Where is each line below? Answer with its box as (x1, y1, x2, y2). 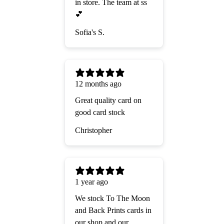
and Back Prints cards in (75, 206, 151, 215)
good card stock (75, 108, 125, 117)
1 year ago (75, 177, 108, 186)
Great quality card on (75, 96, 141, 105)
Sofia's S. (75, 28, 104, 37)
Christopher (75, 126, 112, 135)
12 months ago (75, 79, 121, 88)
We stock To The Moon (75, 194, 150, 203)
